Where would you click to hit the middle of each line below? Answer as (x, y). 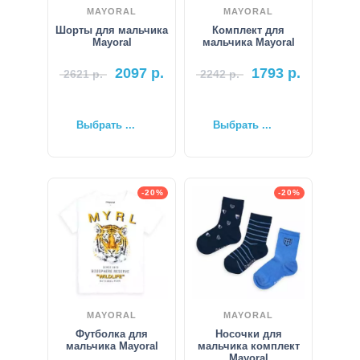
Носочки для (248, 334)
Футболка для (112, 334)
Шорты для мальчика (112, 30)
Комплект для (248, 30)
